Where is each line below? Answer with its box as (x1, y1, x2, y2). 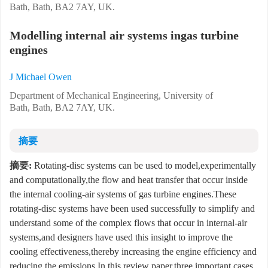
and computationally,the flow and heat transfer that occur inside (10, 175, 248, 185)
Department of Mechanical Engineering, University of (10, 90, 213, 101)
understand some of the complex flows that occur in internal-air (10, 218, 247, 229)
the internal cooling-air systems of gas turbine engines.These (10, 189, 236, 200)
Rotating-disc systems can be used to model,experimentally (32, 160, 256, 171)
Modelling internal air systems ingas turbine (10, 29, 239, 42)
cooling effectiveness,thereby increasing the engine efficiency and (10, 246, 257, 257)
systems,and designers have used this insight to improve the (10, 232, 233, 243)
